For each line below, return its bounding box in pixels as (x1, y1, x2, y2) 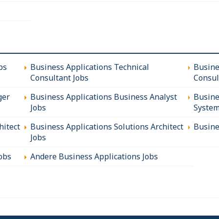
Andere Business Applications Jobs (30, 151, 158, 162)
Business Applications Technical (30, 61, 149, 72)
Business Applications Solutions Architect (30, 121, 183, 132)
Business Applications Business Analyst (30, 91, 177, 102)
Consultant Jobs (30, 72, 88, 83)
